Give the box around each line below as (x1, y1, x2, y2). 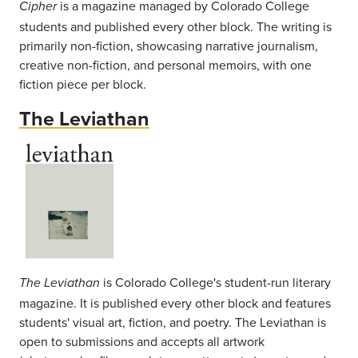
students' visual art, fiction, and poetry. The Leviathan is (19, 312, 326, 331)
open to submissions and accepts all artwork (19, 332, 265, 350)
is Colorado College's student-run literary (100, 272, 331, 291)
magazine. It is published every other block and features (19, 293, 331, 312)
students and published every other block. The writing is (19, 17, 332, 35)
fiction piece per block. (19, 74, 146, 93)
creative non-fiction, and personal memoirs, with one (19, 55, 312, 74)
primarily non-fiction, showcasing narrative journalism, (19, 36, 318, 54)
